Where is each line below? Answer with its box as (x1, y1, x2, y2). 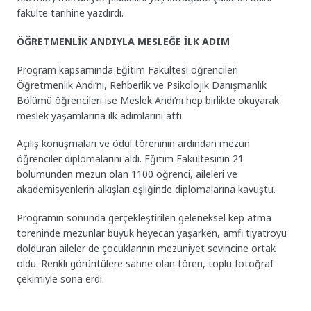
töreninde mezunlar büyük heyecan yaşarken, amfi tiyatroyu (17, 226, 287, 240)
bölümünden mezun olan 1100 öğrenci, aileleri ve (17, 167, 238, 181)
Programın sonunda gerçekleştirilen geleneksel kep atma (17, 211, 272, 225)
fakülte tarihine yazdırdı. (17, 6, 124, 20)
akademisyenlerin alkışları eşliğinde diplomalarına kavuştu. (17, 183, 276, 196)
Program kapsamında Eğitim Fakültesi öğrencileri (17, 62, 239, 76)
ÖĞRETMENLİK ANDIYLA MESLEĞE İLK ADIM (17, 34, 230, 48)
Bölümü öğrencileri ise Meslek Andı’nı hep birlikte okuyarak (17, 93, 280, 107)
